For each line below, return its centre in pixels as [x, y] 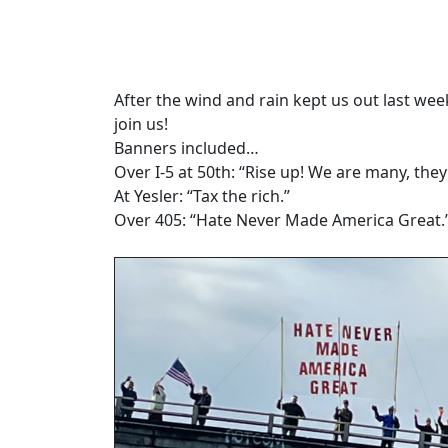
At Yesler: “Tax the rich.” [202, 195]
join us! [141, 123]
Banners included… [186, 147]
